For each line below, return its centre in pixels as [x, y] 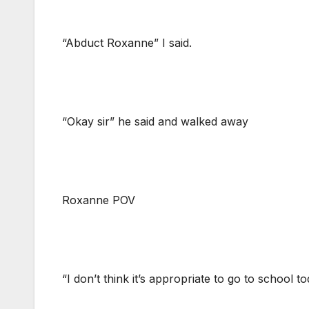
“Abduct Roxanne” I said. [127, 43]
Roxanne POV [99, 200]
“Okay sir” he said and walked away [155, 122]
